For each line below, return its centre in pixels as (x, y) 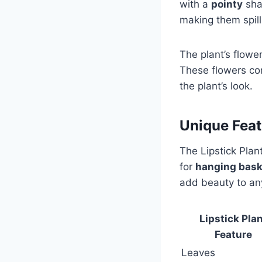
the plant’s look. (216, 86)
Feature (233, 234)
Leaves (198, 252)
